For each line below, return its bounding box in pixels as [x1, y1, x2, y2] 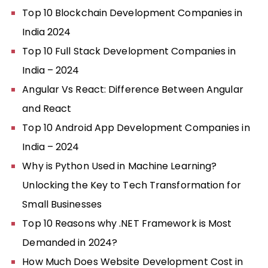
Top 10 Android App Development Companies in [22, 120, 250, 135]
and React [22, 101, 72, 115]
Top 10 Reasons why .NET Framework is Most [22, 216, 232, 230]
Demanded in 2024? [22, 235, 118, 249]
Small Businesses [22, 197, 102, 211]
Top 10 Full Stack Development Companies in [22, 44, 236, 58]
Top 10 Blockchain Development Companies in [22, 5, 243, 20]
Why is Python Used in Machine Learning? [22, 159, 217, 173]
